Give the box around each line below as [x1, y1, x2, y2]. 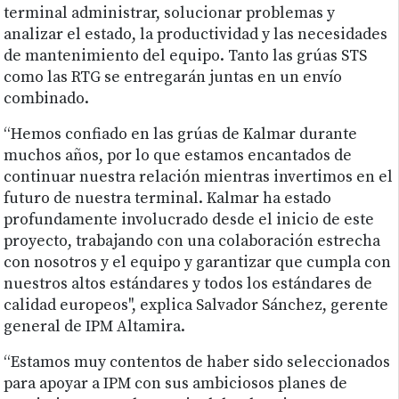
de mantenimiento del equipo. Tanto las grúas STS [4, 46, 368, 67]
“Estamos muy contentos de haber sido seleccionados [4, 353, 391, 373]
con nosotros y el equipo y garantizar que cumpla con [4, 253, 392, 273]
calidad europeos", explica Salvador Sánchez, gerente [4, 296, 389, 316]
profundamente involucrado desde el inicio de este [4, 210, 375, 231]
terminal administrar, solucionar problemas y [4, 4, 336, 24]
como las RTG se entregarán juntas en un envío [4, 68, 343, 88]
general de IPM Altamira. [4, 317, 186, 338]
